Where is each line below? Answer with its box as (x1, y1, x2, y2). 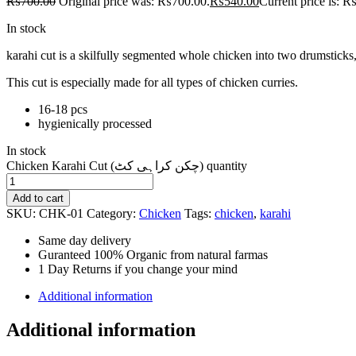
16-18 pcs (38, 102, 87, 116)
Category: (87, 206, 139, 220)
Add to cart (13, 192, 64, 204)
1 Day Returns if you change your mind (38, 261, 238, 276)
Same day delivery (38, 233, 131, 247)
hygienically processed (38, 116, 152, 130)
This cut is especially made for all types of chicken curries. (6, 75, 298, 89)
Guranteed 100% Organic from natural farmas (38, 247, 268, 261)
